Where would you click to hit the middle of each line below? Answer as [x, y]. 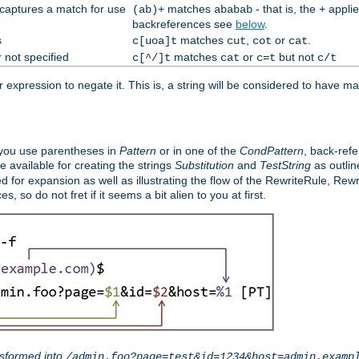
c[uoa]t [154, 41]
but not [296, 57]
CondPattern [272, 151]
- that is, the [285, 9]
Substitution [204, 165]
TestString [285, 165]
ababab [233, 10]
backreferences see [184, 24]
